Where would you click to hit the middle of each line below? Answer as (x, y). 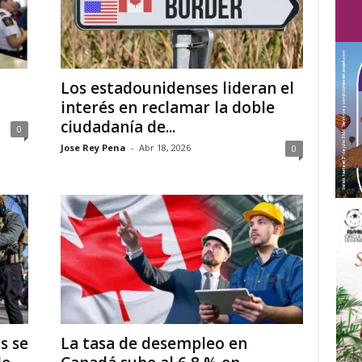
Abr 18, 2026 (164, 147)
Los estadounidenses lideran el (177, 88)
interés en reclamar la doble (167, 107)
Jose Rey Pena (93, 147)
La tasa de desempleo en (154, 343)
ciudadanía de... (118, 127)
